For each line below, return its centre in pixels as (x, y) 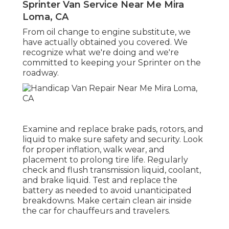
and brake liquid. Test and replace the (100, 180)
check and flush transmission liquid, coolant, (112, 170)
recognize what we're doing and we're (101, 53)
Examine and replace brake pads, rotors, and (113, 129)
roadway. (41, 73)
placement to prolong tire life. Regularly (105, 160)
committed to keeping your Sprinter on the (112, 63)
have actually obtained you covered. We (105, 42)
